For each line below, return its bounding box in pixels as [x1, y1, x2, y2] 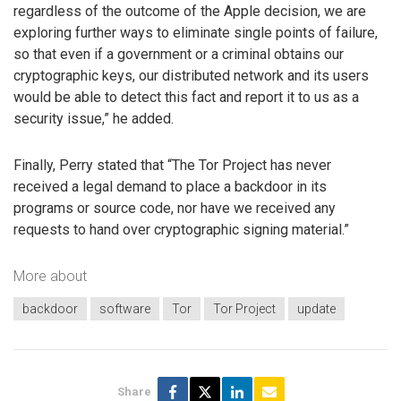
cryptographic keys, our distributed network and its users [13, 66, 369, 84]
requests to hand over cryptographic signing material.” [13, 221, 349, 239]
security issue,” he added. [13, 109, 174, 127]
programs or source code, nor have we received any [13, 200, 336, 218]
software [99, 302, 150, 317]
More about [13, 267, 87, 285]
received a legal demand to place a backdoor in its [13, 178, 327, 196]
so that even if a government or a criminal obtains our [13, 45, 344, 63]
